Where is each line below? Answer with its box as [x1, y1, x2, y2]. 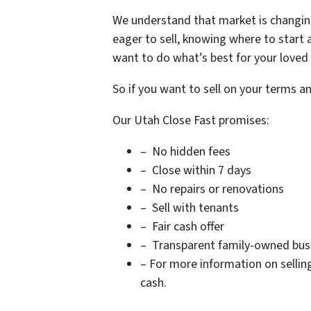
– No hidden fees [140, 143, 230, 161]
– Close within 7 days [140, 162, 251, 180]
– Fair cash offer [140, 218, 224, 236]
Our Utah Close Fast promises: [112, 112, 269, 130]
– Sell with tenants [140, 199, 239, 217]
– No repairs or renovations [140, 180, 284, 199]
